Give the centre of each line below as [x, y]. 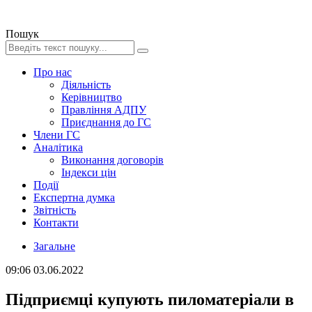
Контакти [56, 223]
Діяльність [86, 85]
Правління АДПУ [104, 110]
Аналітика [58, 147]
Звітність [55, 210]
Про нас [53, 72]
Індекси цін [89, 172]
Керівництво [92, 97]
